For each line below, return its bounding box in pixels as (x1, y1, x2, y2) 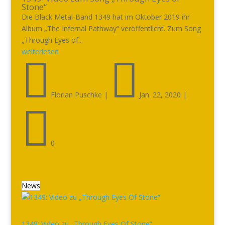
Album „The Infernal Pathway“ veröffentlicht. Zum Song (21, 24, 201, 33)
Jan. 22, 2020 (139, 90, 181, 99)
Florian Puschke (50, 90, 102, 99)
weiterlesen (21, 47, 59, 56)
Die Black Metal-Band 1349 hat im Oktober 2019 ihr (21, 12, 190, 22)
